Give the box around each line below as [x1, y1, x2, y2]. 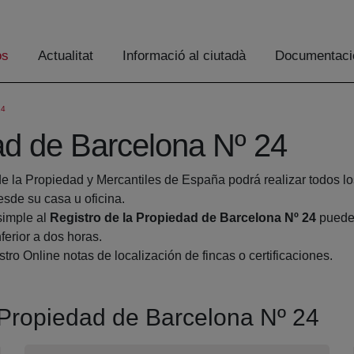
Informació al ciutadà [122, 48, 246, 64]
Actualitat [38, 48, 93, 64]
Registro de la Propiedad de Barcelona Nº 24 [50, 211, 316, 225]
